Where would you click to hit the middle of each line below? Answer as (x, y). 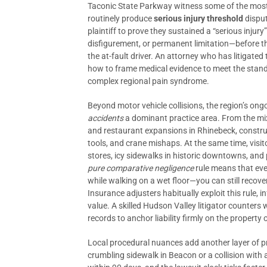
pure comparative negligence (141, 168)
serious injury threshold (198, 18)
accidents (105, 118)
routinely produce (121, 18)
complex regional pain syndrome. (148, 81)
